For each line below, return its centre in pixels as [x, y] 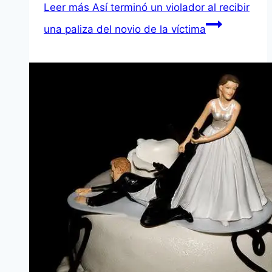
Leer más [66, 8]
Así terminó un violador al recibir [169, 8]
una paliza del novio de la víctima [125, 29]
